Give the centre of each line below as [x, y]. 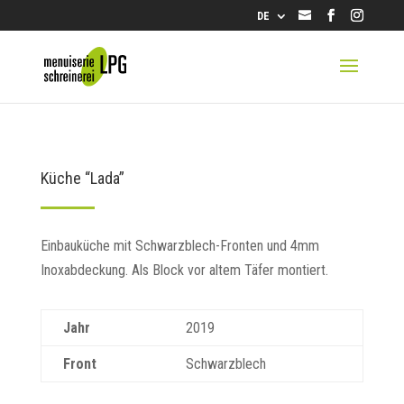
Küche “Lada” [82, 178]
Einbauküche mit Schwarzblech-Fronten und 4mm [179, 246]
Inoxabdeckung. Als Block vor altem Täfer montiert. [184, 270]
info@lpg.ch [349, 16]
